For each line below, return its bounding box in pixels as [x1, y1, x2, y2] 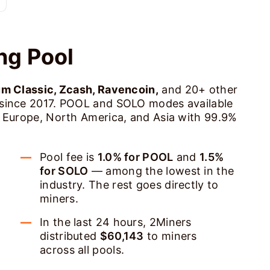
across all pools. [40, 243, 125, 256]
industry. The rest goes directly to [40, 178, 219, 191]
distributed [40, 230, 100, 242]
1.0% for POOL [97, 151, 174, 163]
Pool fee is [40, 151, 98, 163]
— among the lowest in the [88, 165, 234, 177]
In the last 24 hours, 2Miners [40, 216, 192, 228]
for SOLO [40, 165, 89, 177]
